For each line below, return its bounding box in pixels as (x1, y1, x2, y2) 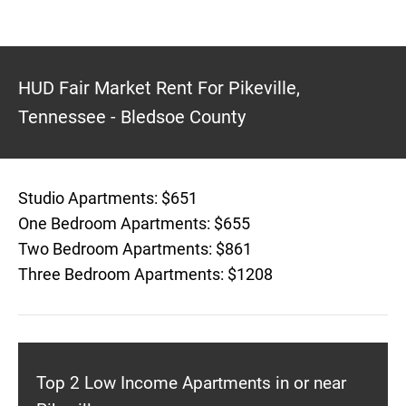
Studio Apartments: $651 (18, 188, 198, 208)
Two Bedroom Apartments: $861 (18, 239, 252, 258)
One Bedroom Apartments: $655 (18, 214, 250, 233)
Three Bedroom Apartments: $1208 (18, 265, 273, 284)
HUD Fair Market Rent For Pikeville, (18, 77, 300, 99)
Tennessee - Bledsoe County (18, 106, 246, 128)
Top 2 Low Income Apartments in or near (36, 372, 346, 393)
